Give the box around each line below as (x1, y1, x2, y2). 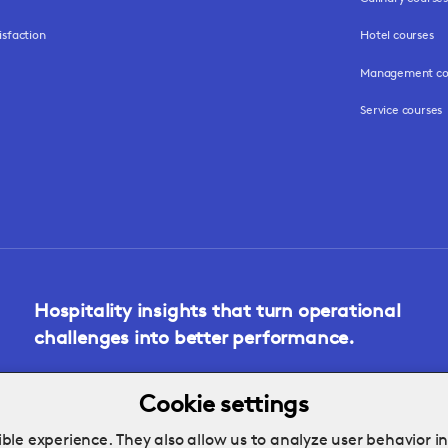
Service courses (360, 102, 443, 118)
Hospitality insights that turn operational (34, 298, 401, 322)
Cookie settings (139, 390, 309, 419)
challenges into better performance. (34, 325, 354, 349)
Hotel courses (360, 27, 434, 43)
